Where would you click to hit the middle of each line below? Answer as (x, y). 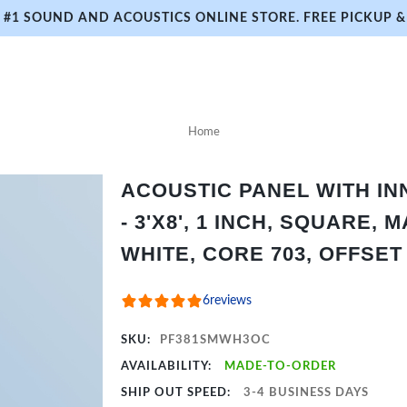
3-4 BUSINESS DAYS (307, 393)
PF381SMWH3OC (216, 340)
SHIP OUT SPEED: (178, 393)
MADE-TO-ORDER (281, 367)
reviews (231, 301)
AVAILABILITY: (169, 367)
